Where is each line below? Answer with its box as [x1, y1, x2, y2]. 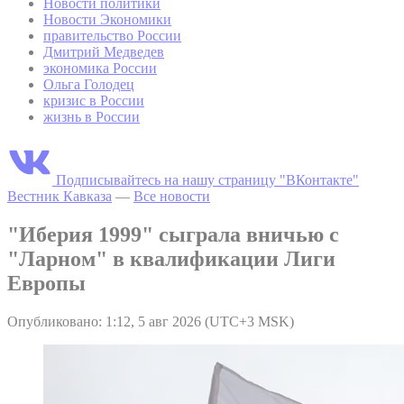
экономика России [43, 60, 157, 76]
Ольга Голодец [43, 76, 134, 92]
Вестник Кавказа [7, 188, 112, 204]
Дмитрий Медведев [43, 43, 164, 60]
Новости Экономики [43, 11, 171, 27]
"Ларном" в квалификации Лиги [7, 246, 335, 271]
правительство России [43, 27, 181, 43]
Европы [7, 271, 86, 295]
